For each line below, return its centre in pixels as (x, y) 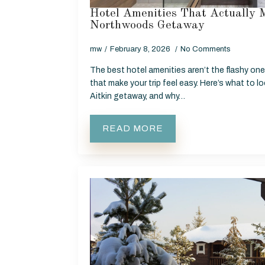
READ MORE (133, 128)
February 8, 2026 (141, 49)
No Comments (206, 49)
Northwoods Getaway (147, 25)
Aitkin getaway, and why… (138, 96)
